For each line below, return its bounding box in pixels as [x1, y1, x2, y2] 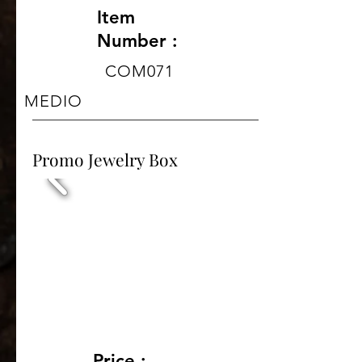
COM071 [105, 61, 174, 81]
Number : [97, 29, 178, 52]
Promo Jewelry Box [32, 147, 178, 170]
